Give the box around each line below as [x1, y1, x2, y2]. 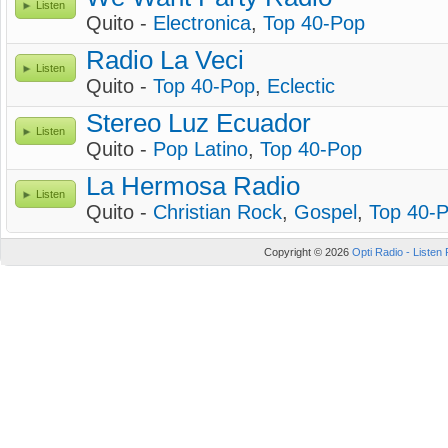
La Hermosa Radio [86, 172, 300, 200]
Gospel [294, 201, 357, 223]
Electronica [153, 12, 251, 34]
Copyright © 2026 [264, 246, 352, 258]
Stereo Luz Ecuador [86, 109, 311, 137]
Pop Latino [153, 138, 248, 160]
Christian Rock [153, 201, 282, 223]
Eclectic [267, 75, 335, 97]
